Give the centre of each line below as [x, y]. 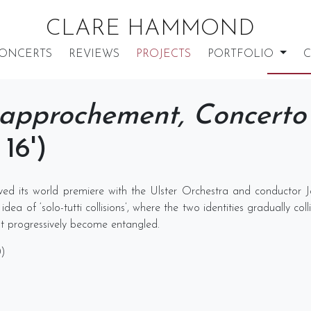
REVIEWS [94, 54]
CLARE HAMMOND [150, 29]
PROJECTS [164, 54]
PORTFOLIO [243, 54]
